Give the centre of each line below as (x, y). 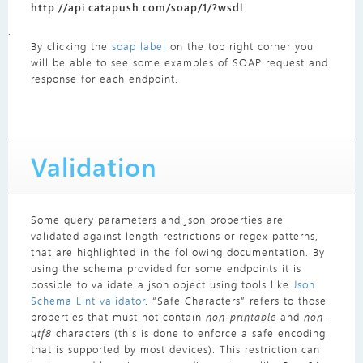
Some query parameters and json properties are (157, 220)
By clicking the (71, 46)
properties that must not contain (118, 317)
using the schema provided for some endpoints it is (166, 268)
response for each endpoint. (104, 79)
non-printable (241, 317)
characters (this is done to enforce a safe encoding (188, 333)
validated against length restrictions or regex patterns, (174, 236)
